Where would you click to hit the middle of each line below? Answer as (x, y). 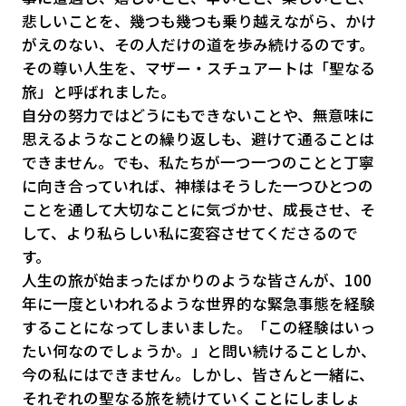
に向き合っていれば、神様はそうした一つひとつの (197, 186)
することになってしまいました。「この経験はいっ (198, 328)
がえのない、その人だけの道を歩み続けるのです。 (198, 45)
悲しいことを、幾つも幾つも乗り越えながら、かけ (198, 21)
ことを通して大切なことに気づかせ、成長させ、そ (198, 210)
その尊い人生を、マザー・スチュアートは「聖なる (198, 68)
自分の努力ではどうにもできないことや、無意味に (198, 116)
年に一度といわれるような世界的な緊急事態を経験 (198, 304)
